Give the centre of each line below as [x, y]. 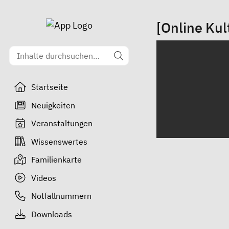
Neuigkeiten [53, 105]
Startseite [49, 87]
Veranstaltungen [62, 123]
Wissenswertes [59, 141]
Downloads [51, 214]
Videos [43, 178]
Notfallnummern [61, 196]
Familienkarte [56, 159]
